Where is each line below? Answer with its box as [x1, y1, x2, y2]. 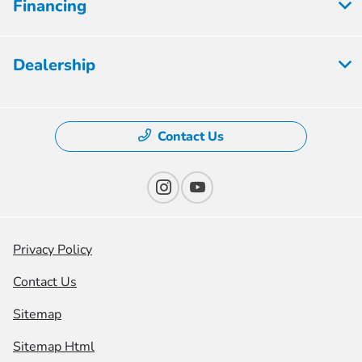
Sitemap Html [13, 337, 95, 356]
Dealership [13, 53, 95, 76]
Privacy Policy [13, 240, 92, 259]
